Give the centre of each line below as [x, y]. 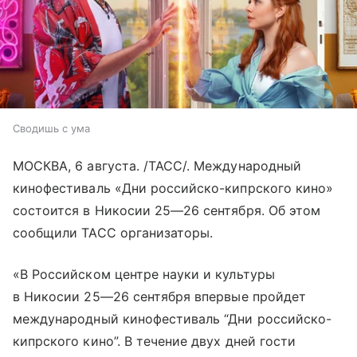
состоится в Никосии [84, 211]
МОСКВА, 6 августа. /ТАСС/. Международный [157, 166]
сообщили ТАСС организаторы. [113, 233]
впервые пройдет [248, 297]
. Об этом [291, 211]
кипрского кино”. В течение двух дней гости [155, 341]
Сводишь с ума [51, 129]
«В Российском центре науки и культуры [144, 275]
